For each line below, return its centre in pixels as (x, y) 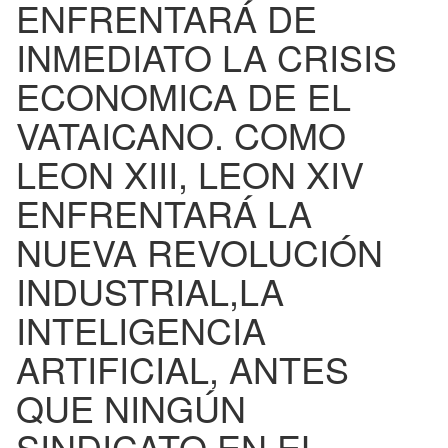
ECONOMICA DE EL (183, 95)
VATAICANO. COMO (181, 134)
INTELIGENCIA (141, 329)
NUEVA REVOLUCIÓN (199, 251)
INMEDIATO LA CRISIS (206, 56)
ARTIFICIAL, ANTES (182, 368)
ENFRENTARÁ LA (164, 212)
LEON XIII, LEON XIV (190, 173)
